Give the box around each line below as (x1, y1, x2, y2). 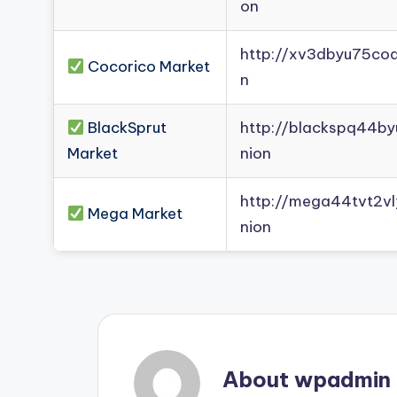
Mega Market (84, 204, 183, 223)
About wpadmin (222, 366, 391, 393)
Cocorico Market (84, 57, 211, 76)
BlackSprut (84, 118, 167, 137)
